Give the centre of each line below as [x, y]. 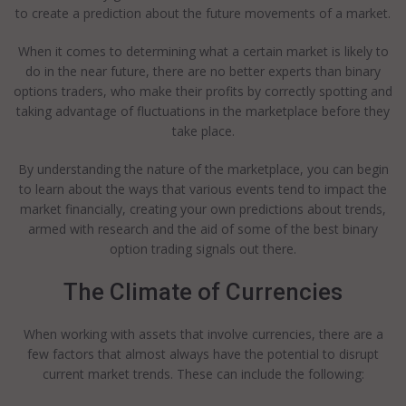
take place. [203, 131]
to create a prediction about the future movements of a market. [203, 13]
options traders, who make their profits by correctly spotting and [203, 91]
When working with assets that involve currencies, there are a [203, 334]
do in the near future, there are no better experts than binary [203, 71]
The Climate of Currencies [203, 292]
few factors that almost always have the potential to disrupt [203, 354]
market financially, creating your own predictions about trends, [203, 209]
